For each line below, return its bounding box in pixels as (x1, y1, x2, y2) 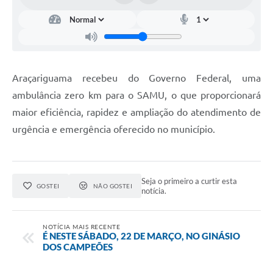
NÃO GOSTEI (93, 182, 133, 190)
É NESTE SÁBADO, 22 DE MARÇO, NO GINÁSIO (43, 230, 240, 241)
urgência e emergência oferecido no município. (12, 123, 215, 135)
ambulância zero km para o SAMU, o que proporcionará (12, 89, 261, 101)
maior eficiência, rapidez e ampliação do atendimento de (12, 106, 261, 118)
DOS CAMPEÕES (43, 241, 113, 252)
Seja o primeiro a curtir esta (141, 175, 238, 186)
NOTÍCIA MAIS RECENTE (43, 222, 120, 230)
